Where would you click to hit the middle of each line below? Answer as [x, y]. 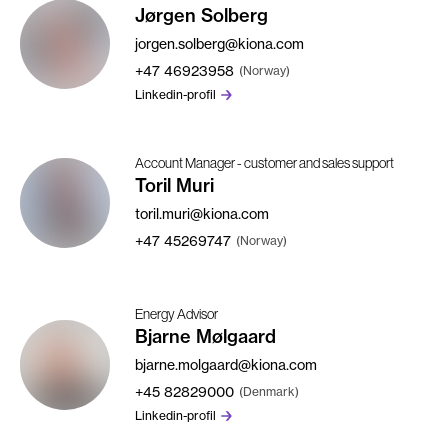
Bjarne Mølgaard [205, 336]
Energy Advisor [176, 314]
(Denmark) [269, 391]
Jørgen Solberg [201, 15]
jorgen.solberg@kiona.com [219, 43]
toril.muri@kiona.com [202, 213]
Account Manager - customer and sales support [264, 162]
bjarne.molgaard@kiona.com [226, 364]
